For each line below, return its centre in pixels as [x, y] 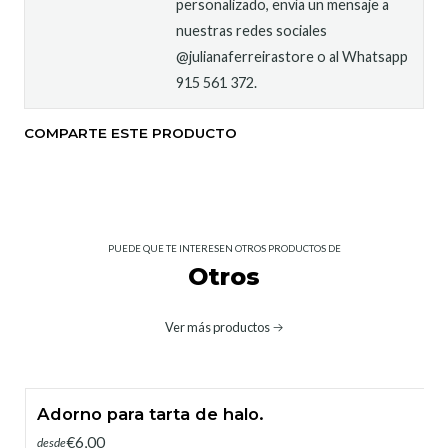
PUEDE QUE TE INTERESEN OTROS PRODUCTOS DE [224, 248]
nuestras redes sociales [252, 30]
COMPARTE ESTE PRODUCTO [130, 133]
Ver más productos [217, 327]
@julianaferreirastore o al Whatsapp [292, 56]
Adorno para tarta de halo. [150, 414]
